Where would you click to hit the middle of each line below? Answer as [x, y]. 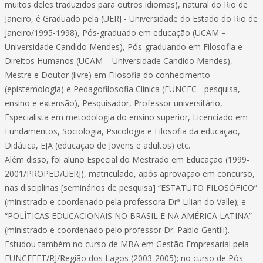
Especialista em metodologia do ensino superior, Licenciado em [126, 117]
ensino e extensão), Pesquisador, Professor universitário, [114, 103]
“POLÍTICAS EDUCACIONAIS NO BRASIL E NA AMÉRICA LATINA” [128, 216]
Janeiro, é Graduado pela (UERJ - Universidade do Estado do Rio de [131, 18]
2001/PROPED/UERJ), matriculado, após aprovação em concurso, [130, 173]
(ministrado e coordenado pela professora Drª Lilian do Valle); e [125, 202]
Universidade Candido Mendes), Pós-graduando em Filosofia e [124, 47]
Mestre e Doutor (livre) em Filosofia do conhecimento [107, 75]
